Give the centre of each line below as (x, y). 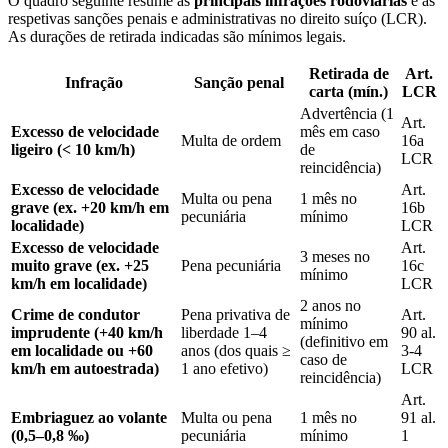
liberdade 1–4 (224, 332)
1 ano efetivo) (224, 368)
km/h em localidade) (79, 283)
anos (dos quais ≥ (236, 350)
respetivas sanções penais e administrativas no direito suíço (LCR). (217, 18)
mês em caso (340, 131)
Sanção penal (238, 82)
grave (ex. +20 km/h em (90, 207)
